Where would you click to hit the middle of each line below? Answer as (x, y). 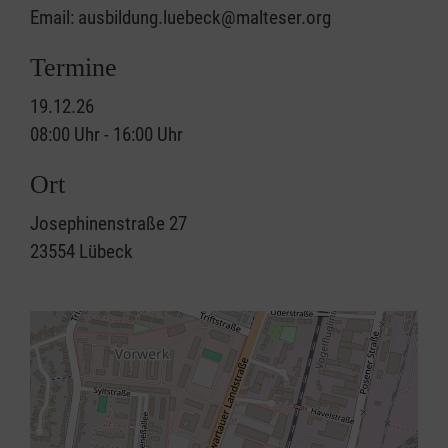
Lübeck (106, 252)
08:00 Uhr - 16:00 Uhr (106, 135)
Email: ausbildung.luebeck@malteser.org (180, 18)
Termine (73, 68)
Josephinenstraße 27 (108, 224)
